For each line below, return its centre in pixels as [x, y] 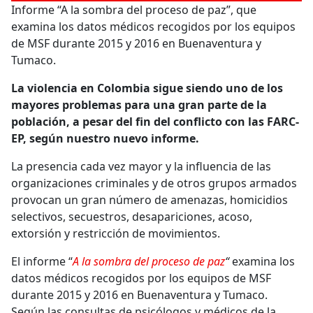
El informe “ [42, 262]
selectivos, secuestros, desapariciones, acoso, [132, 217]
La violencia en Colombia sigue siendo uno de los [147, 88]
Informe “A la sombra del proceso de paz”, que [134, 10]
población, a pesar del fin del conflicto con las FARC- [155, 122]
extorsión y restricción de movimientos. [116, 234]
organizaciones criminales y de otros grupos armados [154, 183]
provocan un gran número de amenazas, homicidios [150, 200]
